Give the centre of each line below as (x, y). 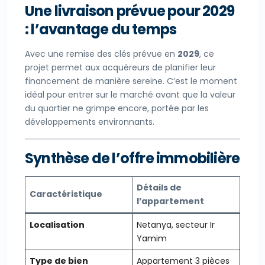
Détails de (159, 188)
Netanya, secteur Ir (176, 225)
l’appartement (170, 201)
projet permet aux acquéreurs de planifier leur (120, 68)
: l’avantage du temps (101, 30)
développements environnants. (90, 122)
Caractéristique (66, 194)
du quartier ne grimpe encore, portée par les (117, 109)
